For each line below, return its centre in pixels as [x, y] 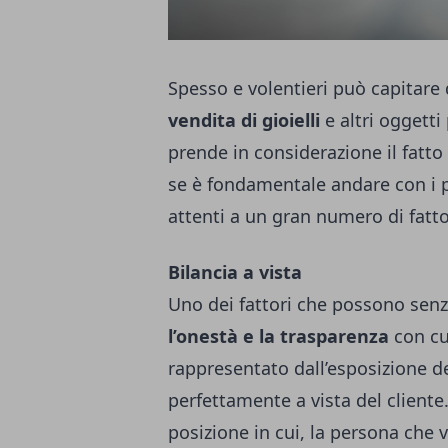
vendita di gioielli [244, 120]
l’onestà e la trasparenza [278, 336]
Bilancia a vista [235, 272]
